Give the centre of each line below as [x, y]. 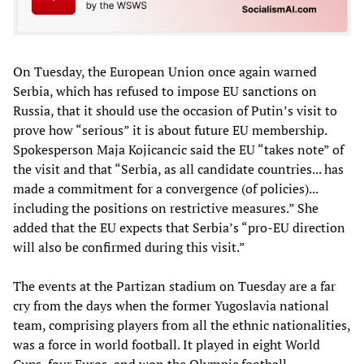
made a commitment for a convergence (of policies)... [165, 189]
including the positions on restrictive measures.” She [166, 208]
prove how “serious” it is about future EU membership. [170, 130]
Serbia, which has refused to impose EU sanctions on [165, 91]
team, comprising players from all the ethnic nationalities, [182, 325]
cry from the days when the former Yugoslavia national [171, 306]
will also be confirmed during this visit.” [129, 247]
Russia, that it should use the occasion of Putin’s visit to [175, 111]
